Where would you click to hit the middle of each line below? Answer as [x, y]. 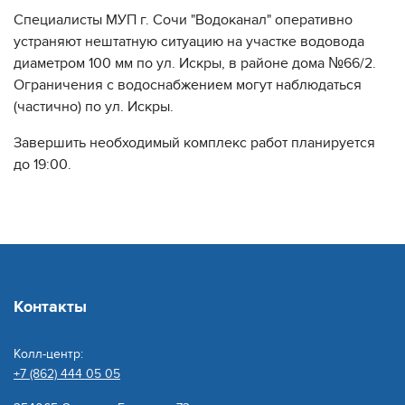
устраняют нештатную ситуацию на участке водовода [189, 42]
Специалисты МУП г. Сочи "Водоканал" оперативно [183, 20]
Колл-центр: [48, 354]
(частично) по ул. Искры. [94, 107]
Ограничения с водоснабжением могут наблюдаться [188, 85]
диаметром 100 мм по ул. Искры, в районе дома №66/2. [195, 63]
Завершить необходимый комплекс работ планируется [194, 143]
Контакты [50, 307]
